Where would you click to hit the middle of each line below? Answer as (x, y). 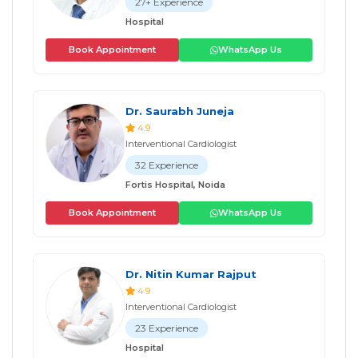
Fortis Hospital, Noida (175, 185)
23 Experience (167, 328)
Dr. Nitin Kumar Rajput (191, 274)
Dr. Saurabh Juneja (180, 111)
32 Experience (167, 165)
